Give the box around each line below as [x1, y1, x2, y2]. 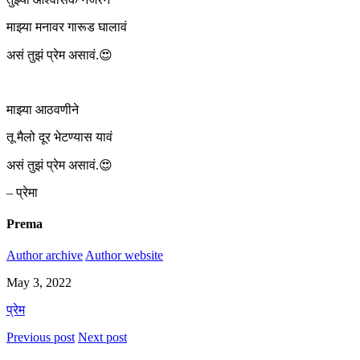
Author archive [6, 248, 83, 263]
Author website [85, 248, 163, 263]
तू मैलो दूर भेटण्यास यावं [6, 129, 112, 144]
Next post [78, 330, 127, 345]
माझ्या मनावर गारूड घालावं [6, 19, 127, 34]
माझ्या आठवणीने [6, 102, 79, 117]
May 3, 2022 [6, 276, 72, 290]
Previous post [6, 330, 75, 345]
